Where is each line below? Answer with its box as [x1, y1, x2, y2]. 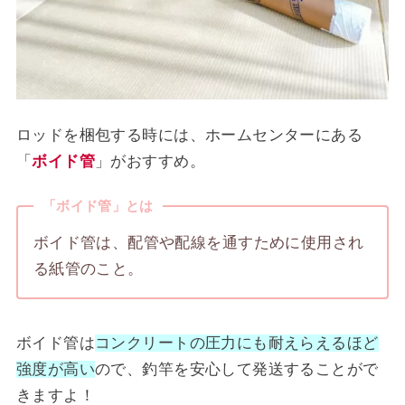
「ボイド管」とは [42, 198, 154, 213]
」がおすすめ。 [95, 153, 205, 171]
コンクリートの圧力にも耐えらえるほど [95, 334, 379, 352]
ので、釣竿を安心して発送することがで [95, 360, 379, 378]
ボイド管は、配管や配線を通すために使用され [33, 234, 364, 252]
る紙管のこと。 [33, 260, 144, 278]
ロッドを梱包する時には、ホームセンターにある [15, 127, 363, 145]
